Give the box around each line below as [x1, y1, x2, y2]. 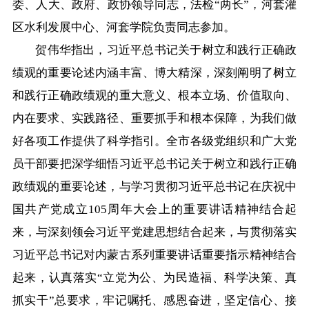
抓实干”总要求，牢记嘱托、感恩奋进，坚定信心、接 [12, 293, 297, 307]
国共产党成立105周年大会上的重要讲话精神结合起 [12, 202, 297, 216]
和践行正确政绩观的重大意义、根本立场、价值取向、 [12, 88, 297, 102]
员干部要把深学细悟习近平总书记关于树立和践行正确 [12, 157, 297, 170]
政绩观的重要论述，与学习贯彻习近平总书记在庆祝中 [12, 179, 297, 193]
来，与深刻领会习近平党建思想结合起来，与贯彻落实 [12, 225, 297, 239]
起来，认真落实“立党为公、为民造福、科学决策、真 [12, 270, 297, 284]
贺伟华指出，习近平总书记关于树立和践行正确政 [35, 43, 297, 57]
